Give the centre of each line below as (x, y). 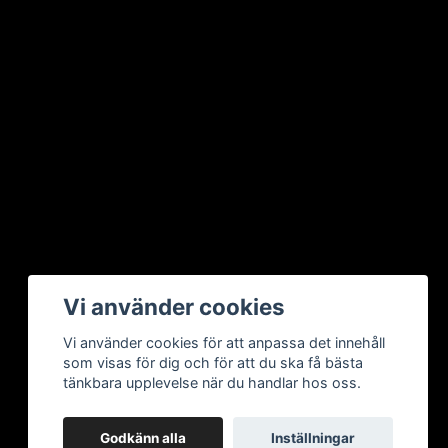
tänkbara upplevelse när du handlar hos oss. (212, 383)
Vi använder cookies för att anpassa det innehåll (224, 343)
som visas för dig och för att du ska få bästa (213, 363)
